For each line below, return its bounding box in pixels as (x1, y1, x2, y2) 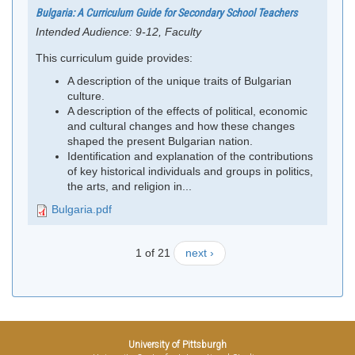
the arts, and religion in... (67, 180, 192, 193)
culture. (67, 90, 105, 103)
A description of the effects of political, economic (67, 105, 307, 118)
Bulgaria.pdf (52, 203, 112, 216)
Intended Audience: (36, 25, 136, 39)
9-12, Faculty (136, 25, 201, 39)
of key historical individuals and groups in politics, (67, 165, 313, 178)
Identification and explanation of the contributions (67, 150, 313, 163)
